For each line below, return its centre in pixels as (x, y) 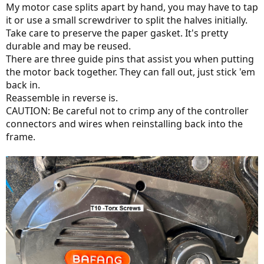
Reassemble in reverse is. (62, 98)
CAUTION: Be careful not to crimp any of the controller (127, 110)
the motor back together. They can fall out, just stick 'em (131, 72)
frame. (21, 136)
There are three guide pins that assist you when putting (130, 59)
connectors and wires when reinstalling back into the (124, 123)
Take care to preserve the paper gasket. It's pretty (117, 33)
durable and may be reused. (68, 46)
